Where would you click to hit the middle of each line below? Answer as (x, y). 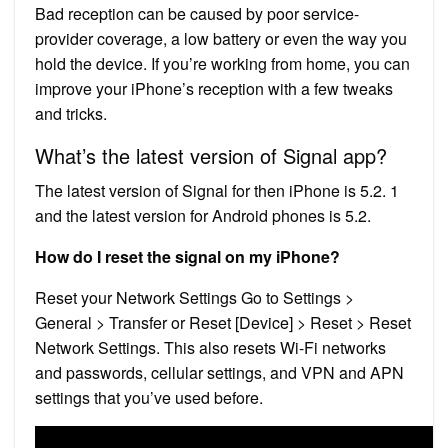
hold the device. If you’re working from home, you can (222, 63)
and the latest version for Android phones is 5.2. (203, 215)
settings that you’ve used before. (149, 397)
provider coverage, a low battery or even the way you (221, 38)
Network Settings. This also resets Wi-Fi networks (210, 347)
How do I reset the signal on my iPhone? (187, 256)
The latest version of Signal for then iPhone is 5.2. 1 (217, 190)
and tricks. (71, 113)
